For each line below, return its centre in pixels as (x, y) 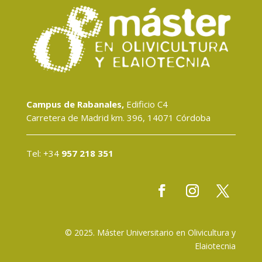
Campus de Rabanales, (75, 104)
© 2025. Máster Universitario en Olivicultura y (151, 233)
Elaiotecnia (216, 246)
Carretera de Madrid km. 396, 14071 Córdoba (118, 118)
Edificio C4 (146, 104)
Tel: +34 (44, 154)
